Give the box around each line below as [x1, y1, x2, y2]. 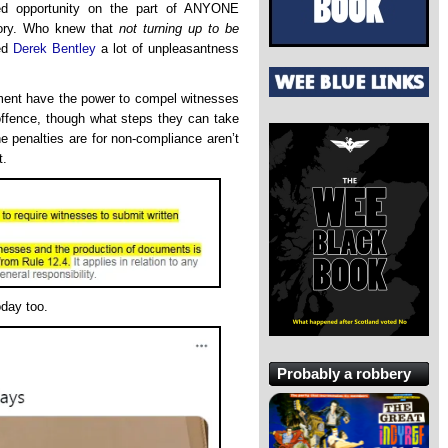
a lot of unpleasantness [95, 41, 240, 57]
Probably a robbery [277, 364, 411, 382]
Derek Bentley [12, 41, 96, 57]
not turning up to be [119, 21, 239, 37]
